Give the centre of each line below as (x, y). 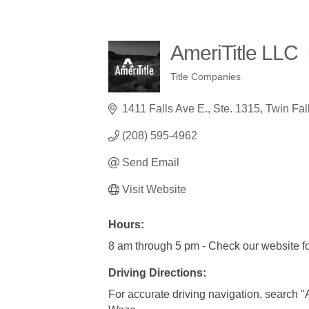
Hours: (126, 225)
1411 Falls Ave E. (165, 109)
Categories (213, 88)
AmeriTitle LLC (234, 52)
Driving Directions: (157, 273)
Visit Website (154, 189)
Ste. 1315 (237, 109)
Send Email (151, 162)
